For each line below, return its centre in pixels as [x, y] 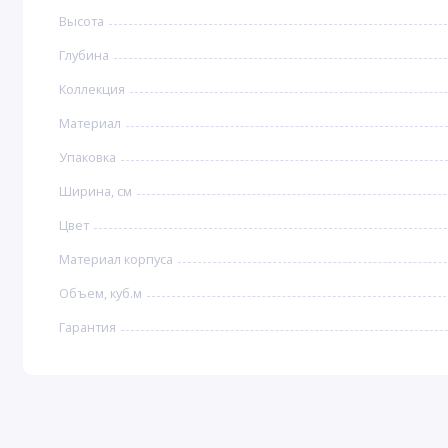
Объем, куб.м [101, 293]
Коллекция [92, 89]
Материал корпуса [116, 259]
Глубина [84, 55]
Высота [82, 21]
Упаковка [88, 157]
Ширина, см [96, 191]
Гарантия [88, 327]
